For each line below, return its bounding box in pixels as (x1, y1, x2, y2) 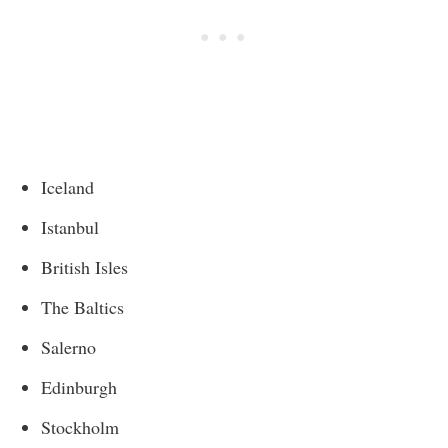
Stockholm (41, 414, 119, 439)
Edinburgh (41, 374, 117, 399)
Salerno (41, 334, 96, 359)
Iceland (41, 174, 94, 199)
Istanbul (41, 214, 99, 239)
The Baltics (41, 294, 124, 319)
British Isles (41, 254, 128, 279)
